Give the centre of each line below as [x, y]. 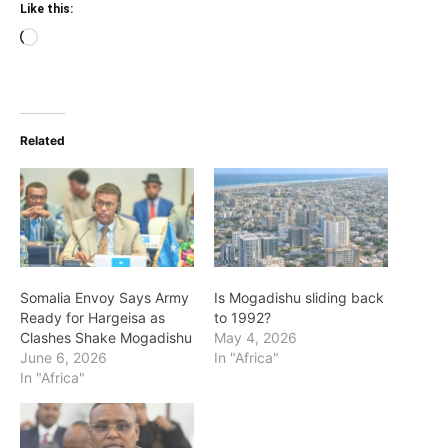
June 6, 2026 [63, 358]
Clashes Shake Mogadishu [106, 338]
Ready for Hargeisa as [92, 318]
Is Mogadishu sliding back [299, 298]
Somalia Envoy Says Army [104, 298]
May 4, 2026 [255, 338]
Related [42, 140]
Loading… [71, 39]
